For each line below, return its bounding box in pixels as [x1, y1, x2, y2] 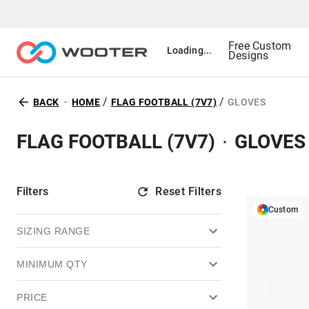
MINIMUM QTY [17, 258, 88, 270]
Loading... [167, 45, 212, 56]
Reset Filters [155, 185, 221, 198]
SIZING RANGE [17, 225, 90, 237]
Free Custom [228, 39, 292, 52]
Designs [228, 48, 269, 62]
